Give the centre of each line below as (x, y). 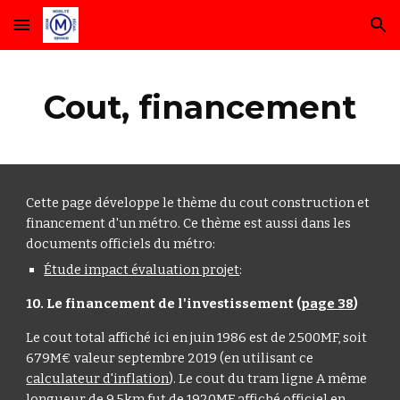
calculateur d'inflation (98, 379)
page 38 (328, 304)
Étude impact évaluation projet (142, 270)
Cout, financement (200, 107)
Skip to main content (78, 33)
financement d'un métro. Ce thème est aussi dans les (189, 223)
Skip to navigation (330, 33)
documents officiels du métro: (121, 244)
